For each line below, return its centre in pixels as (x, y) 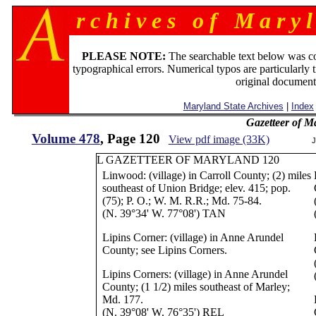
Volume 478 (66, 139)
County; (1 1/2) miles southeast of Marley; (196, 287)
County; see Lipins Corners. (165, 250)
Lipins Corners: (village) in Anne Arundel (195, 274)
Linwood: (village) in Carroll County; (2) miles (207, 175)
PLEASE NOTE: (124, 56)
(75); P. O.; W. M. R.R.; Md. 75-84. (182, 201)
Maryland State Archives (233, 106)
